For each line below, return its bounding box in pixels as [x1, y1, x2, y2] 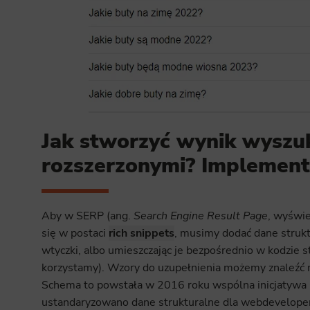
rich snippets [108, 225, 174, 241]
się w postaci [41, 225, 109, 241]
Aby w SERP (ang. [41, 208, 134, 224]
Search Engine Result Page [133, 208, 268, 224]
